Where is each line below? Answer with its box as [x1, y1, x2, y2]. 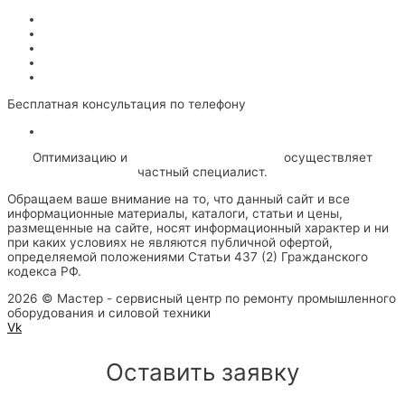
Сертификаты [43, 26, 123, 42]
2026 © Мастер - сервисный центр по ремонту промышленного [7, 290, 396, 306]
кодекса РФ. [7, 264, 81, 279]
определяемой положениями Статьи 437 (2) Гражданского [7, 250, 368, 265]
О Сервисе [43, 12, 108, 27]
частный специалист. [137, 165, 268, 180]
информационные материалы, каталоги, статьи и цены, [7, 206, 343, 221]
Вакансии [43, 55, 101, 71]
